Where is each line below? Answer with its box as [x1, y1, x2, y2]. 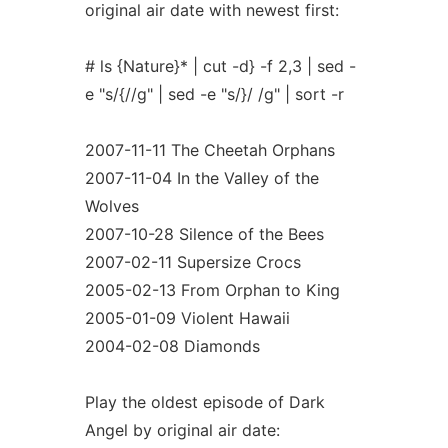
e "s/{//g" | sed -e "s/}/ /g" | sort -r [84, 84, 344, 104]
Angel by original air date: [84, 420, 280, 440]
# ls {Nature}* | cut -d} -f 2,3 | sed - [84, 56, 356, 76]
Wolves [84, 196, 139, 216]
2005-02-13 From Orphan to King [84, 280, 340, 300]
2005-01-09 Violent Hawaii [84, 308, 290, 328]
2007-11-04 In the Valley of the [84, 168, 319, 188]
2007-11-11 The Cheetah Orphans [84, 140, 335, 160]
